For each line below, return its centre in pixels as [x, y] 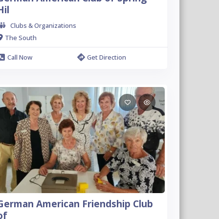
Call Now [20, 57]
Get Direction [107, 57]
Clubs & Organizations [43, 25]
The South [21, 37]
